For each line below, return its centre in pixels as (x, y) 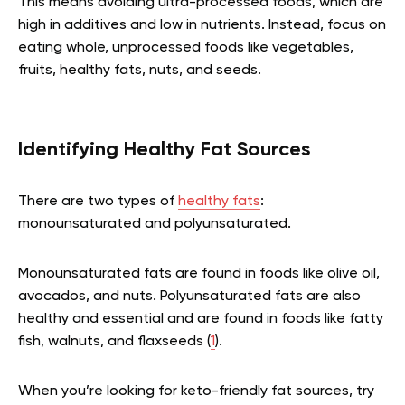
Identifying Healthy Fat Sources (164, 150)
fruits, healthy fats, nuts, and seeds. (140, 70)
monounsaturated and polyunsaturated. (155, 224)
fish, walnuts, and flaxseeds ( (114, 341)
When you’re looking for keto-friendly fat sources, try (196, 391)
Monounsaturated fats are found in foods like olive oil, (199, 273)
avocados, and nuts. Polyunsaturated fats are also (189, 296)
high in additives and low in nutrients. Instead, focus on (202, 25)
